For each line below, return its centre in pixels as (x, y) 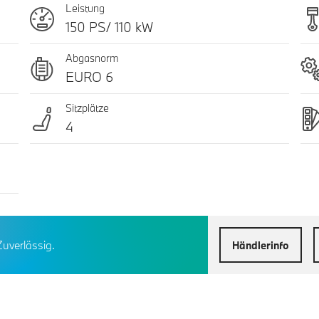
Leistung (85, 9)
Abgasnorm (91, 58)
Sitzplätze (87, 108)
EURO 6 (89, 77)
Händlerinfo (261, 245)
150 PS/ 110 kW (109, 27)
